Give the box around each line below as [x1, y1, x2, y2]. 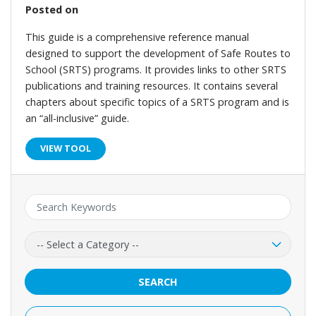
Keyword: [24, 195, 67, 209]
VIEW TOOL [40, 142, 91, 155]
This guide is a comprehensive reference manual [25, 30, 249, 44]
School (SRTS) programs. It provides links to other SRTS [25, 63, 286, 77]
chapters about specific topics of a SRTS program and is [25, 95, 289, 109]
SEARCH [138, 275, 178, 289]
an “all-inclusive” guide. [25, 111, 129, 126]
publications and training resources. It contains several [25, 79, 278, 93]
